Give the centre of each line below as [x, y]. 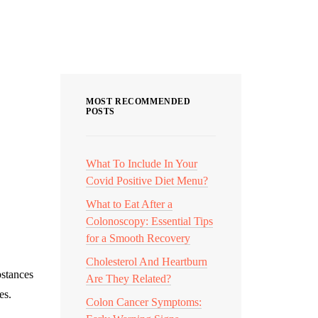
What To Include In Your [142, 164]
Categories [109, 32]
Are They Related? [128, 279]
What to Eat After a [129, 204]
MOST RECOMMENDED [138, 102]
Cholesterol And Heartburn [147, 262]
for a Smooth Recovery [138, 238]
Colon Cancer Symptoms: [144, 302]
